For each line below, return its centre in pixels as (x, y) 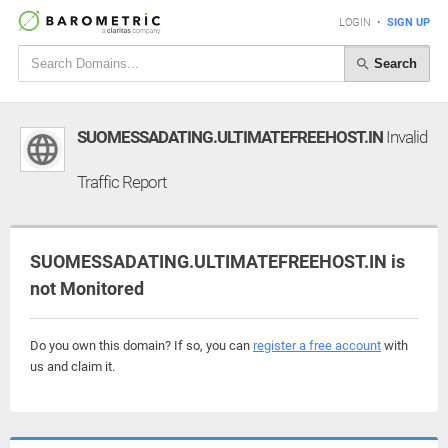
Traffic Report (121, 182)
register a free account (317, 345)
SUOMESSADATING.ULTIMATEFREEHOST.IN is (217, 261)
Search (393, 63)
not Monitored (87, 288)
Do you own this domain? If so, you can (141, 345)
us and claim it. (72, 366)
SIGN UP (408, 22)
